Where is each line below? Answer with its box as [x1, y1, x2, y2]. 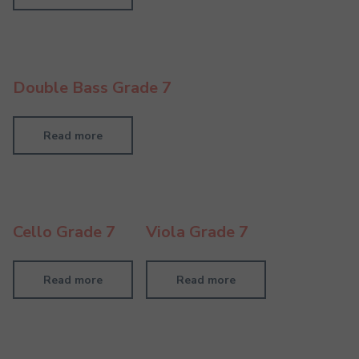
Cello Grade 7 [13, 221, 115, 244]
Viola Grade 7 [146, 221, 248, 244]
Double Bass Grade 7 [13, 77, 171, 99]
